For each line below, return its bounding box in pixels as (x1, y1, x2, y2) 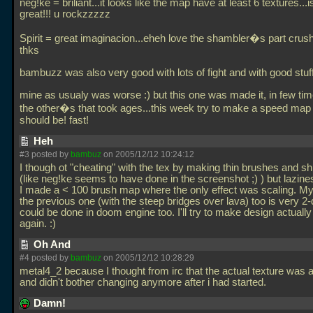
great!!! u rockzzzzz (20, 8, 110, 20)
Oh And (34, 239, 73, 250)
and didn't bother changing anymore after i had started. (20, 277, 269, 288)
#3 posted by (20, 150, 71, 159)
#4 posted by (20, 253, 71, 263)
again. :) (20, 218, 59, 229)
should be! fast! (20, 115, 92, 126)
